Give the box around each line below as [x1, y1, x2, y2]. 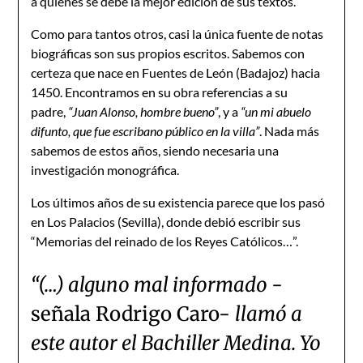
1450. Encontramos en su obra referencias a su [31, 84, 288, 100]
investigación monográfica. [31, 162, 180, 177]
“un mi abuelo [241, 104, 312, 119]
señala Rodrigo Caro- [31, 301, 236, 327]
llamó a [235, 301, 303, 327]
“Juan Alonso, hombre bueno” [68, 104, 219, 119]
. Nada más [259, 123, 320, 139]
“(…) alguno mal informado [31, 272, 272, 297]
